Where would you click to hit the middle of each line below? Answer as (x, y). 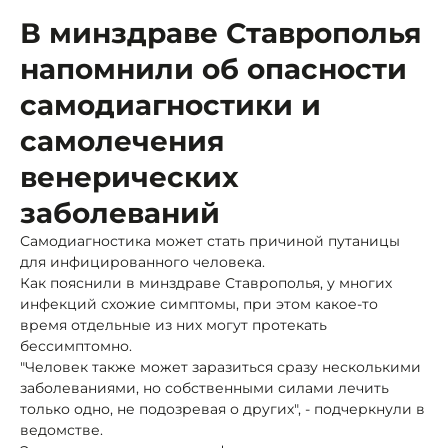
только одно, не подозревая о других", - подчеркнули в (222, 408)
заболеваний (120, 212)
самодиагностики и (170, 104)
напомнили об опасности (213, 68)
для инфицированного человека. (142, 261)
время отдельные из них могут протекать (173, 324)
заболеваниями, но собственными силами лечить (204, 387)
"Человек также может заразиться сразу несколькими (220, 366)
